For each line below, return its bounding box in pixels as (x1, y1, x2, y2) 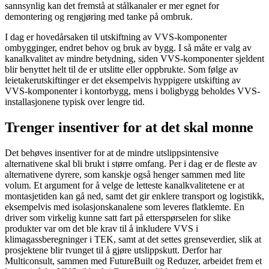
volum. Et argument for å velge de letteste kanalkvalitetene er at (5, 180, 244, 190)
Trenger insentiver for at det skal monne (5, 119, 253, 136)
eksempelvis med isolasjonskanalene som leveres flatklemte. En (5, 201, 244, 212)
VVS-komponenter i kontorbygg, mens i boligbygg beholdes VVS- (5, 86, 260, 97)
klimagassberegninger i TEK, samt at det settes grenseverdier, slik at (5, 234, 261, 244)
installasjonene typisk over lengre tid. (5, 97, 145, 107)
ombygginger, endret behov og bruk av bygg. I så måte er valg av (5, 43, 252, 53)
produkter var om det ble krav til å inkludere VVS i (5, 223, 198, 234)
